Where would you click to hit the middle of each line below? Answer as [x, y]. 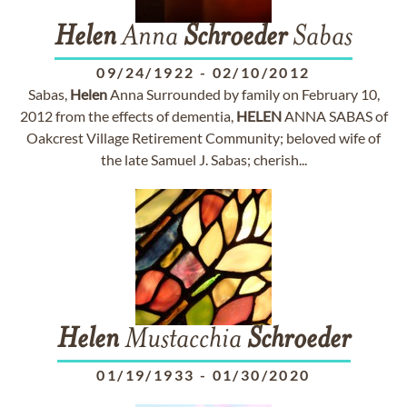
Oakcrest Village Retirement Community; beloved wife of [203, 138]
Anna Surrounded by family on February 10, [243, 94]
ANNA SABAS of [334, 116]
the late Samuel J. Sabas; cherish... [203, 159]
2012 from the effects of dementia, [128, 116]
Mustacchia [183, 341]
